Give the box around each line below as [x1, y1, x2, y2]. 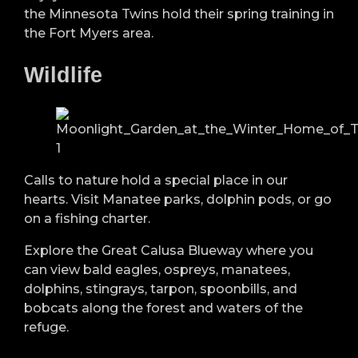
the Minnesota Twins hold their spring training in [24, 6, 334, 22]
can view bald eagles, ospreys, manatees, [24, 261, 290, 277]
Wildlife [24, 62, 102, 87]
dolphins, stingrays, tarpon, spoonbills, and [24, 280, 297, 296]
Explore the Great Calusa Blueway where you [24, 242, 313, 258]
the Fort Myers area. [24, 25, 153, 41]
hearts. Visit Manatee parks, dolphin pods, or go [24, 191, 332, 207]
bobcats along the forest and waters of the [24, 300, 303, 316]
